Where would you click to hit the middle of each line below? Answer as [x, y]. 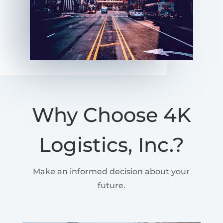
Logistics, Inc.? [111, 144]
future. [111, 185]
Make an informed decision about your [111, 171]
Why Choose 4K [111, 114]
